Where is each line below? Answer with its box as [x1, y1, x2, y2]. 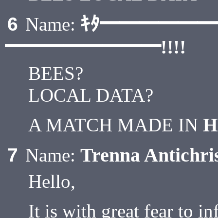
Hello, [28, 171, 75, 192]
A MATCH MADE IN [28, 114, 203, 135]
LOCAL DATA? [28, 85, 153, 106]
